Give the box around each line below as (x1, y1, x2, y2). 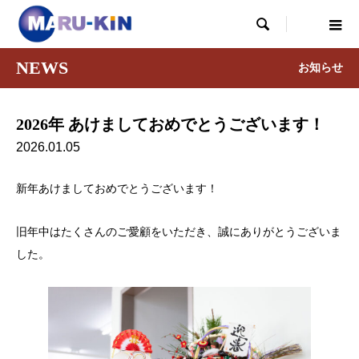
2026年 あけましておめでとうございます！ (16, 115, 325, 133)
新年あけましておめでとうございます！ (16, 183, 218, 195)
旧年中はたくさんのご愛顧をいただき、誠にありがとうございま (16, 226, 341, 238)
